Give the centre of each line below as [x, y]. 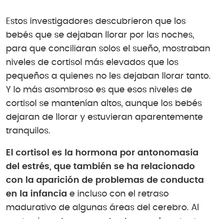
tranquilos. [28, 131]
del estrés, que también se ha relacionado [100, 167]
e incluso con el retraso [118, 194]
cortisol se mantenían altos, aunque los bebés [104, 103]
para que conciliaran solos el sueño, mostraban [108, 49]
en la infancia [36, 194]
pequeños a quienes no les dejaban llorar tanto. [108, 76]
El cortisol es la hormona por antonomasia [102, 153]
